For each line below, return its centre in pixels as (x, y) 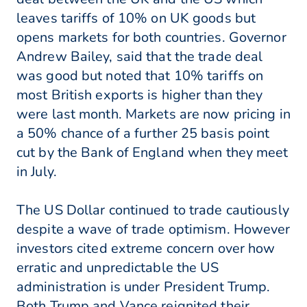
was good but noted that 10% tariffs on (140, 76)
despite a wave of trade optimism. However (153, 230)
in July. (37, 172)
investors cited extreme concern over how (146, 249)
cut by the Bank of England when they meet (152, 153)
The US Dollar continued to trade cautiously (153, 210)
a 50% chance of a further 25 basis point (143, 134)
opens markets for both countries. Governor (151, 38)
